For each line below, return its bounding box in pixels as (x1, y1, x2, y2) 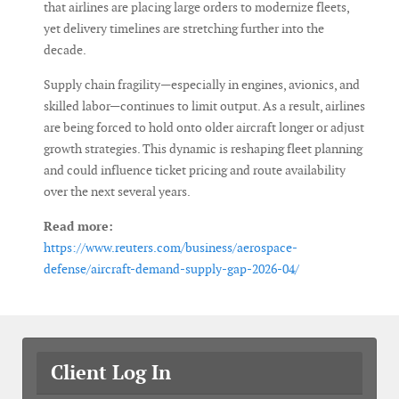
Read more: (44, 217, 113, 234)
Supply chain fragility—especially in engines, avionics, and (44, 76, 360, 93)
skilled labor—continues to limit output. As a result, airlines (44, 97, 365, 114)
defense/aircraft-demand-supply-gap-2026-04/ (44, 260, 299, 277)
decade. (44, 41, 86, 58)
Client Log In (51, 358, 171, 386)
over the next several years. (44, 183, 191, 199)
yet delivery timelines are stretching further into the (44, 20, 324, 37)
